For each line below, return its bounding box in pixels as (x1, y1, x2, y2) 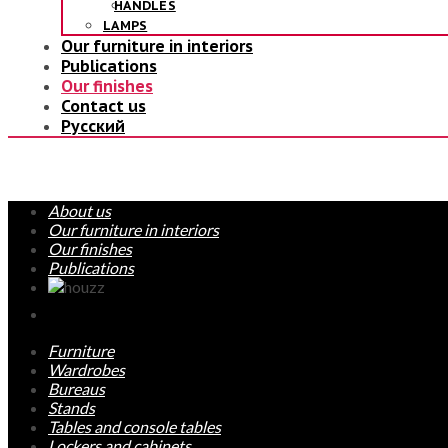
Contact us (61, 96, 146, 116)
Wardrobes (48, 359, 125, 379)
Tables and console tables (48, 416, 221, 436)
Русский (61, 116, 125, 136)
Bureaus (48, 378, 105, 398)
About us (48, 200, 111, 220)
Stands (48, 397, 95, 417)
